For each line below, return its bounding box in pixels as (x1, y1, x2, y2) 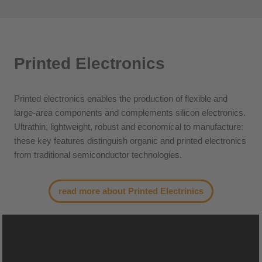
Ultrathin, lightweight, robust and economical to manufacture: (14, 122, 244, 132)
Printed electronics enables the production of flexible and (14, 94, 228, 104)
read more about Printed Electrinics (58, 186, 204, 196)
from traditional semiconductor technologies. (14, 150, 182, 160)
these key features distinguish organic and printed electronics (14, 136, 247, 146)
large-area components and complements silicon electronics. (14, 108, 246, 118)
